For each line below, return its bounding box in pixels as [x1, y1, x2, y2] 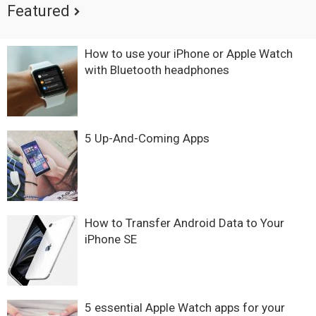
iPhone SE [85, 231, 137, 246]
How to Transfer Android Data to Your [85, 215, 284, 230]
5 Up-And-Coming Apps [85, 130, 209, 145]
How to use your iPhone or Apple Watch [85, 46, 293, 61]
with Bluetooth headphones [85, 62, 229, 77]
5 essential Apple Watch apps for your [85, 300, 285, 315]
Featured [7, 1, 70, 20]
